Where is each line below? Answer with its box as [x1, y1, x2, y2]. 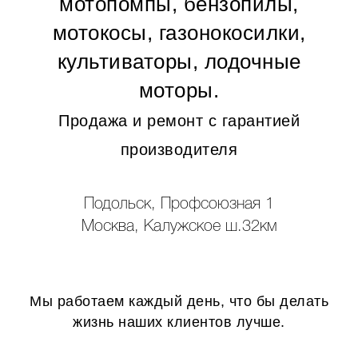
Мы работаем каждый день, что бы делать [30, 292, 328, 309]
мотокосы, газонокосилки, [52, 20, 306, 45]
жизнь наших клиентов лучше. [73, 313, 285, 330]
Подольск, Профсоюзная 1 [84, 197, 274, 212]
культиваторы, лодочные [57, 49, 301, 74]
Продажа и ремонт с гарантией [58, 111, 300, 129]
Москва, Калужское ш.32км [81, 219, 277, 234]
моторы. [138, 78, 220, 102]
